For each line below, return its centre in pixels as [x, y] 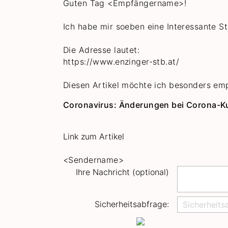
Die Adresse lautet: [102, 50]
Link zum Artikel [94, 136]
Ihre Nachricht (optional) [122, 172]
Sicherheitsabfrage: [132, 204]
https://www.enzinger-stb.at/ [123, 61]
